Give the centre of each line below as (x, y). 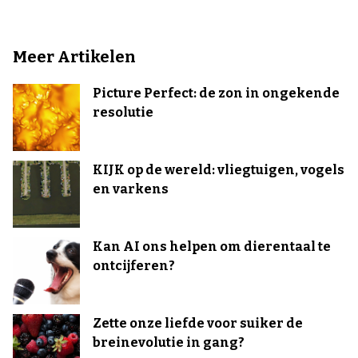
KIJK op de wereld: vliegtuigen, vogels (219, 169)
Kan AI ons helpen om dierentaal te (212, 246)
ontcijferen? (134, 265)
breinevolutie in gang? (169, 342)
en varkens (131, 189)
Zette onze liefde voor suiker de (198, 323)
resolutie (123, 112)
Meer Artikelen (74, 56)
